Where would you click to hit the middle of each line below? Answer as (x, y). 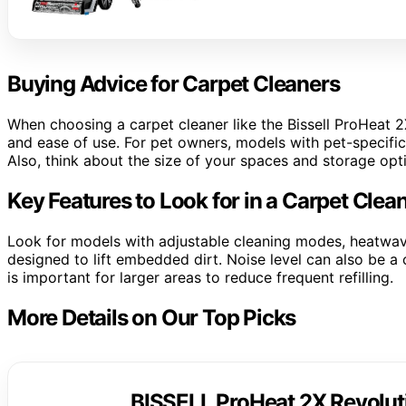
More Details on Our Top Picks (152, 317)
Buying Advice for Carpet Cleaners (174, 84)
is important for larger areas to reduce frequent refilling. (200, 277)
